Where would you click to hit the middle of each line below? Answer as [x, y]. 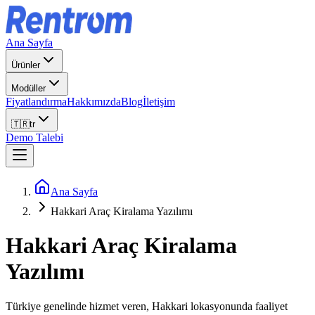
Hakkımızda [94, 102]
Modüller [28, 88]
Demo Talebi [34, 137]
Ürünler [26, 65]
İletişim [159, 102]
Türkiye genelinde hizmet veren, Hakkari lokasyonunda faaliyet [147, 306]
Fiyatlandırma [36, 102]
